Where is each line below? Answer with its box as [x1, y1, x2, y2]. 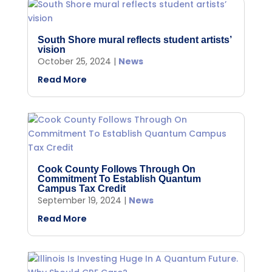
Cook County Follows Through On [37, 163, 195, 174]
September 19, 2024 [37, 194, 121, 206]
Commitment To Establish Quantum [37, 173, 201, 184]
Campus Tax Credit [37, 183, 126, 194]
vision [37, 44, 66, 55]
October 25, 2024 [37, 55, 111, 67]
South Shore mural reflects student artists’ [37, 34, 231, 45]
